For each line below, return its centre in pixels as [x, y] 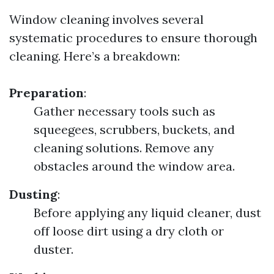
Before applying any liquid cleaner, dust [147, 213]
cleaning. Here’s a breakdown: [94, 56]
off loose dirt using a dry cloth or [129, 231]
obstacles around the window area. [134, 166]
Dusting [33, 194]
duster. [54, 249]
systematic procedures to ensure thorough [133, 38]
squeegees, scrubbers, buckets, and [134, 129]
